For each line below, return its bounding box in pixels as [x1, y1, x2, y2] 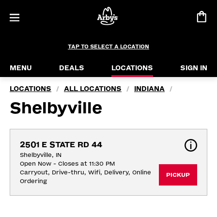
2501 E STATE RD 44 [20, 140, 102, 149]
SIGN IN [180, 64, 207, 72]
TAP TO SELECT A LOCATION [68, 44, 149, 50]
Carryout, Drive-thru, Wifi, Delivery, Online [20, 169, 151, 176]
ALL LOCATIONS [64, 85, 122, 93]
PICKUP [166, 171, 190, 178]
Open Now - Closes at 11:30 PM [20, 160, 115, 167]
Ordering [20, 178, 47, 185]
